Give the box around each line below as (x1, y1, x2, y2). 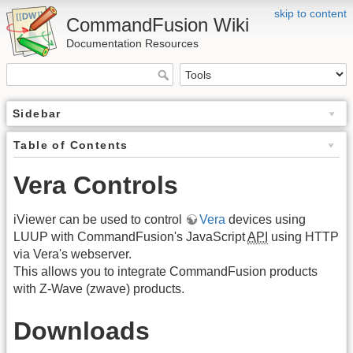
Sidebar (13, 107, 61, 121)
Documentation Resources (66, 37, 199, 50)
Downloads (13, 316, 150, 345)
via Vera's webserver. (13, 247, 132, 262)
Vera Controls (13, 171, 178, 200)
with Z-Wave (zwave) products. (13, 282, 184, 296)
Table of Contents (13, 139, 128, 152)
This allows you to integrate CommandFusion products (13, 265, 318, 279)
